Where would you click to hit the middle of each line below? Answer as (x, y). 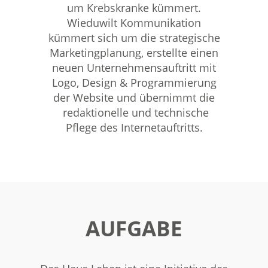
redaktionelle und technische (134, 113)
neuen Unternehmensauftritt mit (134, 68)
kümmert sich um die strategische (134, 38)
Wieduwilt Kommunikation (134, 23)
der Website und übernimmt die (134, 98)
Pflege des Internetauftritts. (134, 128)
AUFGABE (134, 229)
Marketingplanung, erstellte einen (134, 53)
